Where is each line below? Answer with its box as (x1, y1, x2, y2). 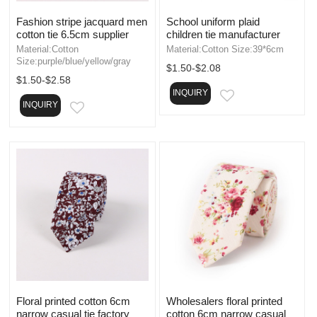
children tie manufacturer (166, 28, 280, 40)
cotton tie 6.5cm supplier (16, 28, 129, 40)
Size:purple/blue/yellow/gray (16, 55, 131, 67)
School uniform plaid (166, 15, 260, 28)
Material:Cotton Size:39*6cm (166, 43, 284, 54)
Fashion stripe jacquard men (16, 15, 147, 28)
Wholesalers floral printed (166, 294, 282, 307)
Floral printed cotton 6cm (16, 294, 130, 307)
